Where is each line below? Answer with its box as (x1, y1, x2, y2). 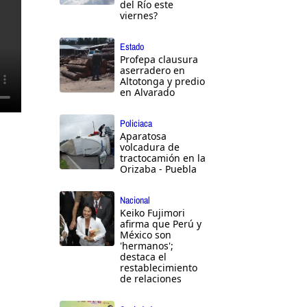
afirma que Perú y (120, 217, 201, 231)
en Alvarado (120, 86, 175, 99)
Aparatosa (120, 130, 167, 143)
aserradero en (120, 64, 185, 77)
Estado (120, 40, 144, 53)
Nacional (120, 194, 150, 207)
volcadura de (120, 140, 180, 154)
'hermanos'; (120, 239, 173, 253)
